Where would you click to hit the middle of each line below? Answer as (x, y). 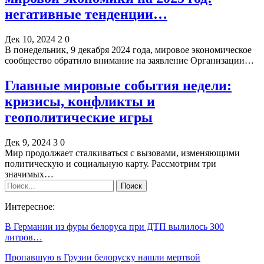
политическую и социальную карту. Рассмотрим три (110, 163)
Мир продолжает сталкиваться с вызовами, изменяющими (122, 153)
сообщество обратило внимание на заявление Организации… (129, 60)
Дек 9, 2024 (28, 142)
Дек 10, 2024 (30, 39)
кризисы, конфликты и (80, 101)
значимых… (29, 174)
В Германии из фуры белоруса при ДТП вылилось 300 (114, 226)
